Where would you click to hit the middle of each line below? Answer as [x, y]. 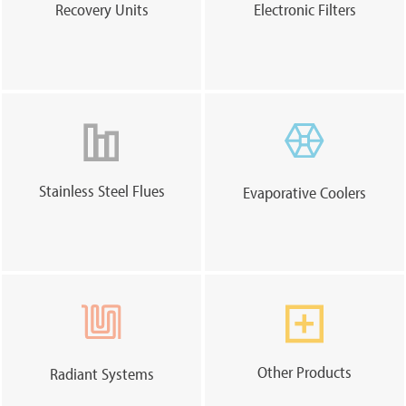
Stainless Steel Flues [101, 190]
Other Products [304, 372]
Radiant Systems [101, 373]
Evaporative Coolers [304, 192]
